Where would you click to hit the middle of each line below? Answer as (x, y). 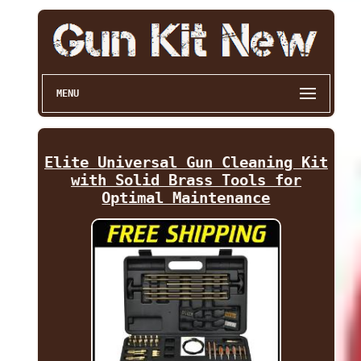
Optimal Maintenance (186, 198)
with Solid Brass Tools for (186, 180)
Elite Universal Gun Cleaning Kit (186, 162)
